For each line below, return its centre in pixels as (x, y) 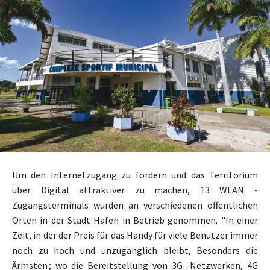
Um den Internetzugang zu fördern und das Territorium (135, 175)
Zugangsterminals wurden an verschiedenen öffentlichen (135, 205)
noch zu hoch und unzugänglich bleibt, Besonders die (135, 250)
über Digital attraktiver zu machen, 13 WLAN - (135, 190)
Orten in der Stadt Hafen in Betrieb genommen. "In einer (135, 220)
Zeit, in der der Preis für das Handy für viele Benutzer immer (135, 235)
